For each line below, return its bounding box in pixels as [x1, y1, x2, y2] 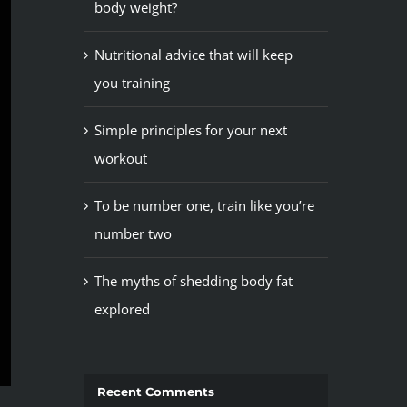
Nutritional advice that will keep [94, 45, 293, 65]
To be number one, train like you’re [94, 196, 314, 215]
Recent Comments [96, 384, 214, 400]
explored [94, 300, 150, 319]
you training [94, 74, 170, 93]
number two [94, 224, 172, 243]
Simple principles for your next [94, 121, 287, 140]
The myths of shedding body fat [94, 272, 293, 291]
